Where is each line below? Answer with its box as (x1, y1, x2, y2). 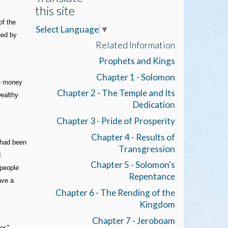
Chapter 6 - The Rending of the (55, 187, 175, 198)
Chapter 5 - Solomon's (90, 159, 175, 170)
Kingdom (139, 198, 175, 210)
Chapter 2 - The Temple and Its (56, 88, 175, 99)
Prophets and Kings (98, 55, 175, 66)
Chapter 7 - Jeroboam (92, 215, 175, 226)
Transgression (118, 143, 175, 154)
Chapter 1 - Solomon (96, 71, 175, 82)
